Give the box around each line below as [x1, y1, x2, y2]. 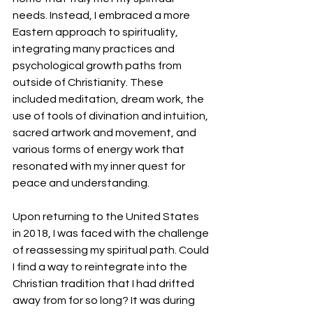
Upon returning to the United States [13, 211, 201, 223]
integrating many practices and [13, 43, 177, 55]
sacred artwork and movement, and [13, 127, 198, 139]
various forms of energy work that [13, 144, 187, 156]
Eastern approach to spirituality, [13, 27, 180, 38]
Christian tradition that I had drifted [13, 278, 196, 290]
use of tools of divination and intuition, [13, 110, 210, 122]
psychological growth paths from [13, 60, 184, 72]
